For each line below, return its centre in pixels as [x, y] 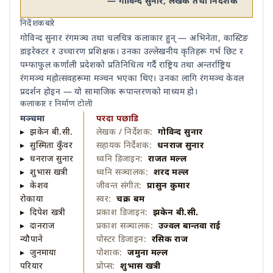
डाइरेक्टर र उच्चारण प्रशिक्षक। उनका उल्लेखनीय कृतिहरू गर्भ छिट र [132, 51]
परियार [32, 265]
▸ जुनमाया [38, 252]
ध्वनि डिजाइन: [122, 158]
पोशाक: [112, 252]
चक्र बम [131, 198]
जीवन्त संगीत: [122, 185]
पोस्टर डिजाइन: [124, 239]
